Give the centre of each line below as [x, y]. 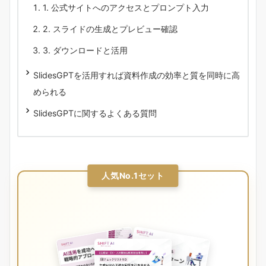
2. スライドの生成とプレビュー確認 [110, 28]
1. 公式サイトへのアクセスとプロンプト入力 [126, 7]
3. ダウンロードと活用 [85, 50]
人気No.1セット [133, 175]
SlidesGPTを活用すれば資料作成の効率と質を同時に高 [137, 75]
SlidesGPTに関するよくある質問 [95, 113]
